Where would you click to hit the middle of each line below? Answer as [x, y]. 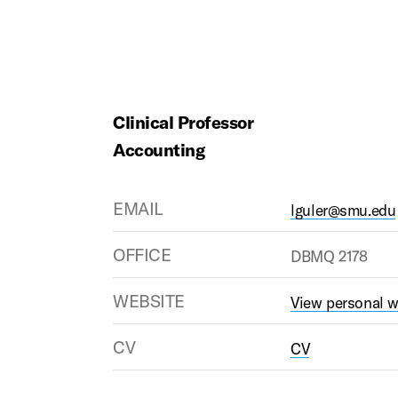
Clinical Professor [183, 123]
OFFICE [142, 255]
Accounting [159, 150]
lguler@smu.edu [343, 211]
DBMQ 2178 [329, 257]
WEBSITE [149, 301]
